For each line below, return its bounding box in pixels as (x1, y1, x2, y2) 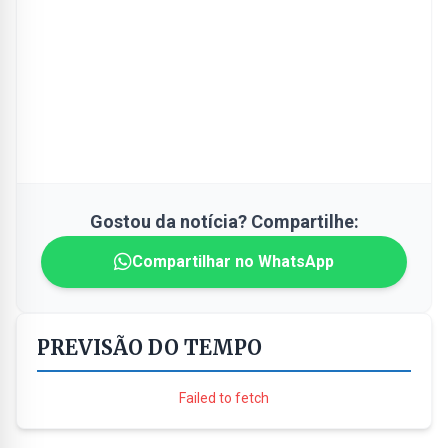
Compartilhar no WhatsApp (132, 252, 334, 271)
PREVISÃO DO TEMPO (37, 335, 262, 360)
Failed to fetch (179, 390, 269, 406)
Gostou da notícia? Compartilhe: (89, 211, 359, 232)
